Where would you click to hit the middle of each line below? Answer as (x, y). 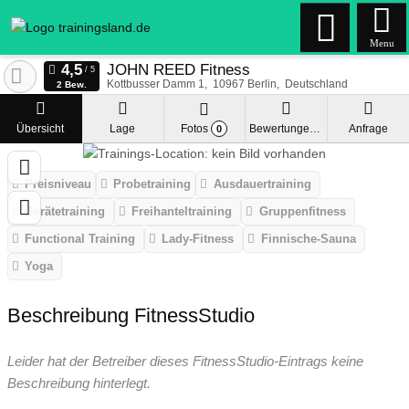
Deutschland (316, 84)
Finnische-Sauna (308, 239)
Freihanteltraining (182, 212)
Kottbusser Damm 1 (155, 84)
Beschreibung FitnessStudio (131, 315)
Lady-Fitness (198, 239)
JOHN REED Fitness (178, 69)
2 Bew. (71, 84)
